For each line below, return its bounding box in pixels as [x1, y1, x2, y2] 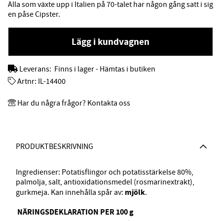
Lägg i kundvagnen [72, 35, 149, 48]
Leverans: [19, 64, 53, 74]
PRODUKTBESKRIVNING [16, 142, 93, 152]
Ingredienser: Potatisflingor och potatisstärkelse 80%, [16, 167, 193, 178]
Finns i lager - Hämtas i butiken [54, 64, 155, 74]
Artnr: [16, 76, 38, 87]
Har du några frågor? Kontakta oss [17, 98, 130, 109]
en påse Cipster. [8, 9, 60, 19]
